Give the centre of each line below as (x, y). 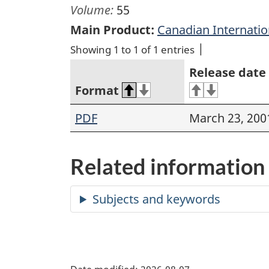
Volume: (93, 10)
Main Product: (112, 30)
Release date (228, 73)
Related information (168, 167)
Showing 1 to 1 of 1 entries (132, 50)
